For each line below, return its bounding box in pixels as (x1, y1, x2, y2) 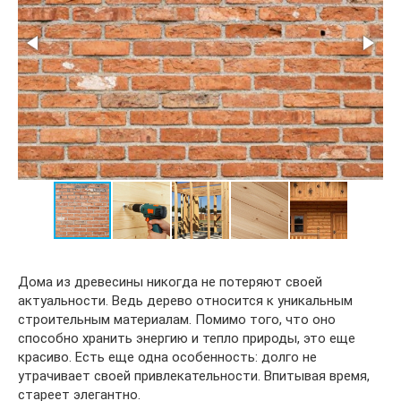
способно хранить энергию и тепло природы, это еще (18, 330, 355, 346)
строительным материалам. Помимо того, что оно (18, 311, 336, 328)
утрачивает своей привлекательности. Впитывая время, (18, 368, 370, 384)
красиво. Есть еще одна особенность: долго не (18, 349, 317, 365)
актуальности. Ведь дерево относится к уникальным (18, 293, 353, 309)
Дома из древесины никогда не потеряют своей (18, 274, 322, 290)
